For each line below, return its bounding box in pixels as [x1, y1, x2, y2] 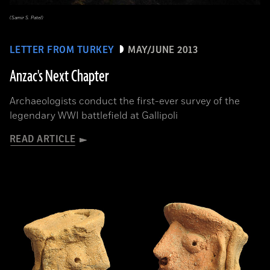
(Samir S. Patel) [10, 14, 43, 21]
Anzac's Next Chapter [10, 66, 109, 87]
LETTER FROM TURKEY [10, 45, 115, 55]
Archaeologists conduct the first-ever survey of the [10, 95, 240, 108]
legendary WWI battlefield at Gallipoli [10, 109, 178, 122]
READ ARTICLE [10, 134, 76, 145]
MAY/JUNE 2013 [128, 45, 198, 55]
